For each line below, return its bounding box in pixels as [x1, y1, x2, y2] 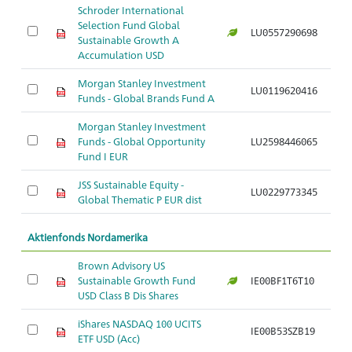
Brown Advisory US [78, 258, 165, 272]
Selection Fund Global [78, 18, 180, 31]
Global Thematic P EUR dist [78, 192, 202, 206]
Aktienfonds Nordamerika [27, 230, 148, 244]
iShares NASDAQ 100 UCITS [78, 317, 201, 330]
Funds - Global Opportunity [78, 134, 205, 148]
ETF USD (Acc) [78, 332, 140, 345]
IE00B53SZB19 [251, 324, 315, 337]
